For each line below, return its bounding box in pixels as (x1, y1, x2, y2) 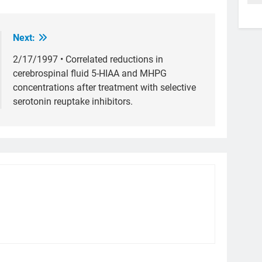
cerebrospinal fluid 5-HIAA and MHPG (13, 67, 167, 79)
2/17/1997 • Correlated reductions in (13, 53, 163, 65)
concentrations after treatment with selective (13, 81, 196, 93)
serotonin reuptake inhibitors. (13, 95, 133, 107)
